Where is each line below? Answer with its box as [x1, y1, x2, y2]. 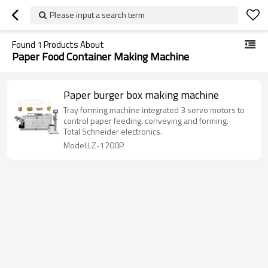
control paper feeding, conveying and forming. [63, 114, 229, 127]
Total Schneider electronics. [63, 125, 162, 138]
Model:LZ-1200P [63, 139, 124, 151]
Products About [42, 38, 104, 51]
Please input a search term [50, 8, 145, 21]
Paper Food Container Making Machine [12, 48, 189, 65]
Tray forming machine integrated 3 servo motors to [63, 103, 245, 116]
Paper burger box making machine [63, 87, 219, 103]
